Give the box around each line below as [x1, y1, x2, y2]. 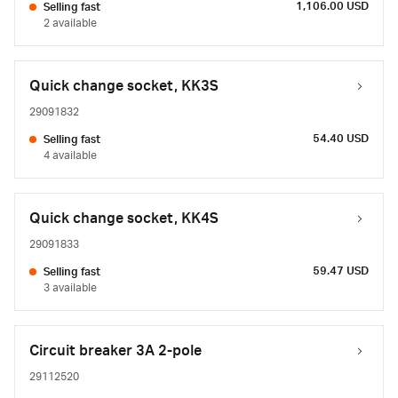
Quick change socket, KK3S [29, 78, 219, 94]
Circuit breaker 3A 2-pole [29, 343, 202, 359]
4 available [44, 149, 97, 162]
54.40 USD [313, 132, 369, 145]
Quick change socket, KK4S [29, 211, 219, 227]
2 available [44, 17, 97, 29]
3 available [44, 282, 97, 294]
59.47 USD [313, 265, 369, 277]
